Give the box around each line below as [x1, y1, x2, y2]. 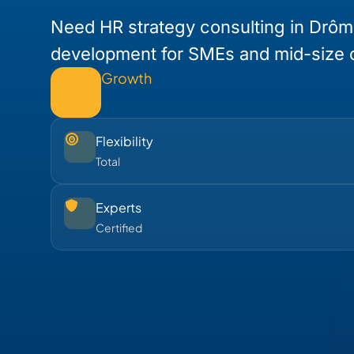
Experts [96, 198, 141, 216]
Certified [96, 220, 142, 235]
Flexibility [96, 132, 153, 149]
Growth [101, 68, 152, 87]
